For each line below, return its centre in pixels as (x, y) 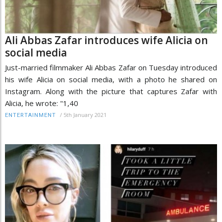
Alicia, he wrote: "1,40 (42, 103)
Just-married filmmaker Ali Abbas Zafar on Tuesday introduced (111, 67)
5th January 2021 (85, 114)
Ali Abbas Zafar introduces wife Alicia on (107, 40)
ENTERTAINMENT (30, 115)
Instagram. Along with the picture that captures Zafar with (111, 91)
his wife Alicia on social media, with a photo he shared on (111, 79)
